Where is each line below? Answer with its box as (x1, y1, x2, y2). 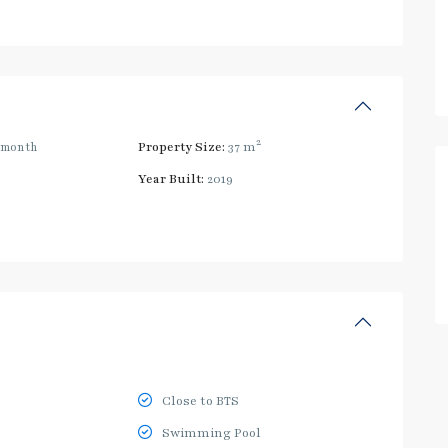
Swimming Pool (162, 424, 262, 441)
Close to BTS (162, 392, 240, 409)
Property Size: (138, 138, 226, 155)
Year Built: (138, 170, 205, 187)
